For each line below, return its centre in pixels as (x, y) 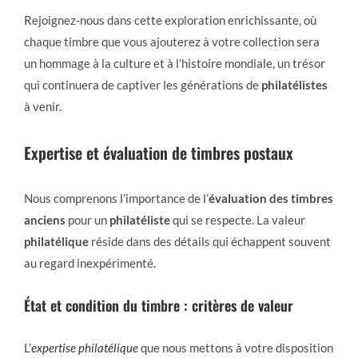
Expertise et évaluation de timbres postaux (159, 152)
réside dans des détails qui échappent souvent (210, 241)
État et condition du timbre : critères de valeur (159, 305)
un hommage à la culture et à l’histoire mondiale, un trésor (175, 63)
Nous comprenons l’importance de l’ (116, 198)
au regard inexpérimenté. (90, 263)
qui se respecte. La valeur (238, 219)
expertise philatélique (85, 347)
